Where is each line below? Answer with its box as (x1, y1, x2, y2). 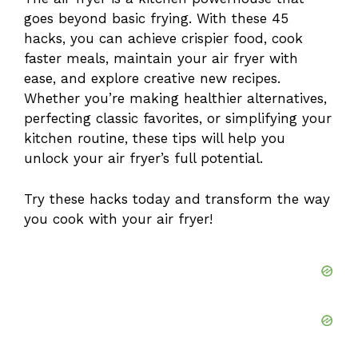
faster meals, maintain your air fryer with (24, 50, 298, 67)
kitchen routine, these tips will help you (24, 130, 285, 147)
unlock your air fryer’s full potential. (24, 150, 263, 167)
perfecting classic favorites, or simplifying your (24, 110, 332, 127)
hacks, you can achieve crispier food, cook (24, 30, 303, 47)
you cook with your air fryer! (24, 210, 213, 227)
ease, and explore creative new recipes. (24, 70, 280, 87)
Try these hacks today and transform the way (24, 190, 330, 207)
